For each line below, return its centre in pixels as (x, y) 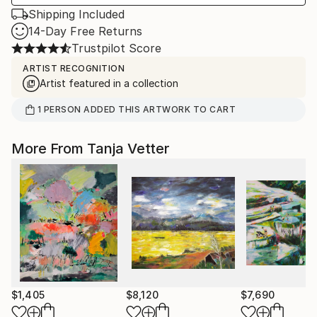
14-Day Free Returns (85, 31)
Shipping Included (76, 14)
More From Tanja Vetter (90, 149)
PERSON (62, 109)
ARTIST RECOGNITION (74, 68)
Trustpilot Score (116, 48)
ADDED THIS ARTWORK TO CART (158, 109)
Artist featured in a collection (109, 83)
